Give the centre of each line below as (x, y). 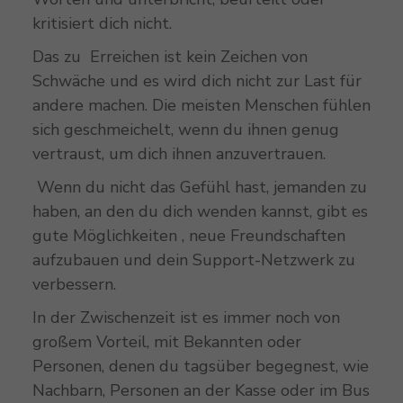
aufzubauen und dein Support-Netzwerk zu (193, 260)
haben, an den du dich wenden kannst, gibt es (200, 211)
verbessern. (76, 284)
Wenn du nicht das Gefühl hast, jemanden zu (199, 187)
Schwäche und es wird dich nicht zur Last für (197, 81)
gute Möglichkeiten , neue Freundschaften (188, 235)
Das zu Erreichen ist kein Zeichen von (170, 56)
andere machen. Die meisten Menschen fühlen (201, 105)
